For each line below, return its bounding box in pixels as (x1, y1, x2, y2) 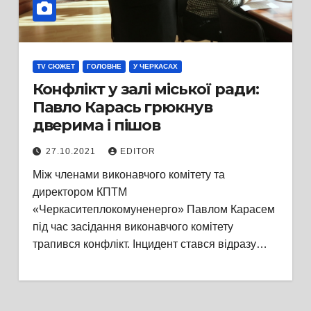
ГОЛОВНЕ (86, 62, 121, 70)
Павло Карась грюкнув (32, 98, 212, 117)
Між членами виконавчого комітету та (32, 169, 225, 180)
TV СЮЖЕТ (36, 62, 75, 70)
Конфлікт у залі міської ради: (32, 80, 259, 99)
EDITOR (119, 146, 155, 156)
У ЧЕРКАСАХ (133, 62, 178, 70)
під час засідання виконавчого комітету (32, 221, 233, 233)
